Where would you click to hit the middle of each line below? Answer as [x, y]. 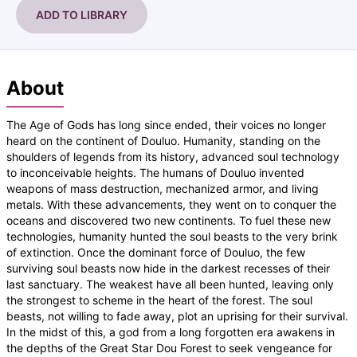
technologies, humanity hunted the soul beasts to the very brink [172, 236]
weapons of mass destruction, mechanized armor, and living [163, 188]
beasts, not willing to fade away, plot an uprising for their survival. [177, 316]
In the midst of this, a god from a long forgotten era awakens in [171, 331]
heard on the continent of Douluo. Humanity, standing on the [163, 140]
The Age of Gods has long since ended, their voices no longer [166, 124]
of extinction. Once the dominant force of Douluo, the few [156, 252]
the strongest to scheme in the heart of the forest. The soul [159, 300]
